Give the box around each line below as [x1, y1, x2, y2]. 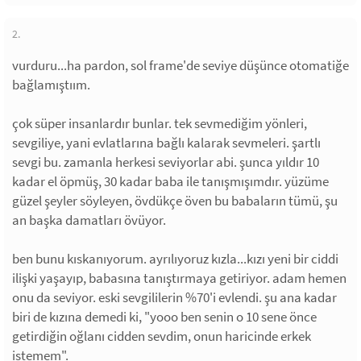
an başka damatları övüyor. [12, 211, 166, 229]
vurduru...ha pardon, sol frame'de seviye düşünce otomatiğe [12, 56, 349, 74]
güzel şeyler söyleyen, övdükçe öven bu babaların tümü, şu [12, 192, 338, 210]
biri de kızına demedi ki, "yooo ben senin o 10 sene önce [12, 308, 317, 326]
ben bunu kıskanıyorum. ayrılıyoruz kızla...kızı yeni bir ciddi [12, 250, 338, 268]
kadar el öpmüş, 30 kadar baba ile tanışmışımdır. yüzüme [12, 172, 329, 190]
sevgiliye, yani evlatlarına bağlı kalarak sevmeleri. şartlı [12, 134, 321, 151]
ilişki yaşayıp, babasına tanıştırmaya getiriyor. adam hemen [12, 269, 346, 287]
